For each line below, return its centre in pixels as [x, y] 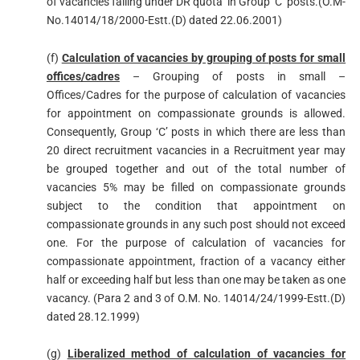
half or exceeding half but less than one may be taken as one [196, 279]
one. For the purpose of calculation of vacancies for [196, 242]
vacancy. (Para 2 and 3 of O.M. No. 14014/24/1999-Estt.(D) [196, 298]
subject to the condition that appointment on [196, 205]
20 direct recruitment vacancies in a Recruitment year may [196, 150]
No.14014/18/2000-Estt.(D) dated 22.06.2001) [164, 20]
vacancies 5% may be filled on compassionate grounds [196, 187]
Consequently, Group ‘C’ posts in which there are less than [196, 131]
